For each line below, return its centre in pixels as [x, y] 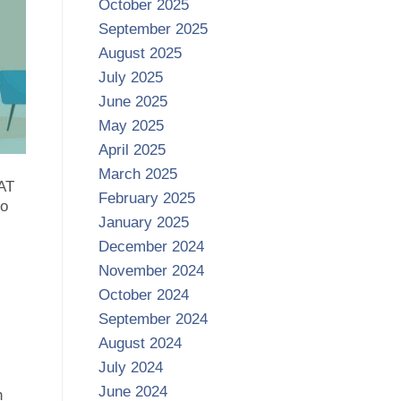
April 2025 [132, 150]
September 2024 [153, 320]
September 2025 [153, 30]
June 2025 [132, 102]
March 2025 [137, 175]
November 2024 [151, 271]
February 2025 [146, 199]
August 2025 [140, 54]
